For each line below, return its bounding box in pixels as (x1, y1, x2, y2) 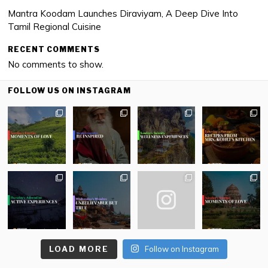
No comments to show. (8, 59, 104, 70)
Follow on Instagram (145, 243, 220, 254)
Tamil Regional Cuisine (8, 21, 102, 32)
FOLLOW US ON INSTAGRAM (8, 86, 132, 95)
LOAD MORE (48, 243, 109, 254)
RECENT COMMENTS (8, 45, 100, 54)
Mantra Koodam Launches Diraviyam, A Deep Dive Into (8, 8, 239, 19)
